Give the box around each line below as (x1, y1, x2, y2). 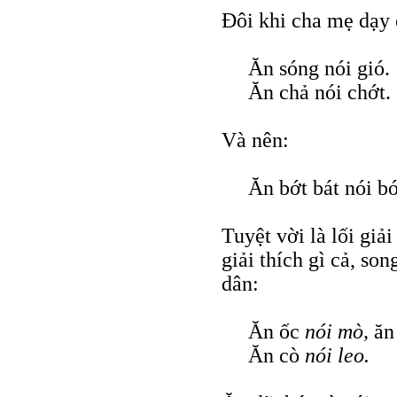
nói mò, (305, 319, 374, 343)
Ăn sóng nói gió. (248, 56, 390, 80)
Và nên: (222, 128, 289, 152)
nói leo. (305, 343, 370, 367)
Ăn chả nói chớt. (248, 80, 391, 104)
